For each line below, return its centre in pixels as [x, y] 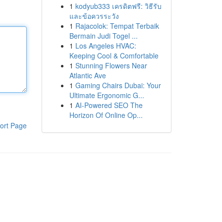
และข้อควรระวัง [94, 16]
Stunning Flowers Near [111, 65]
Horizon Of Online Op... [106, 115]
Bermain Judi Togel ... [103, 36]
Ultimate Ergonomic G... [107, 95]
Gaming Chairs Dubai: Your [118, 85]
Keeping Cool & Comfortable [114, 55]
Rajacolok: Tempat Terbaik [117, 26]
